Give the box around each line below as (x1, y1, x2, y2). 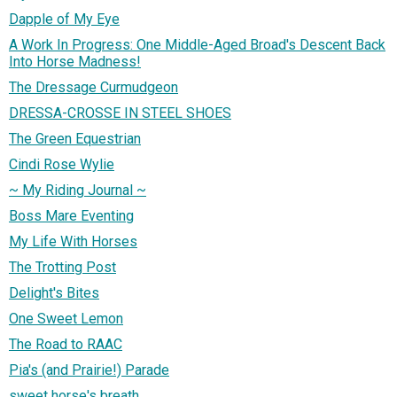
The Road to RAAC (9, 336, 122, 354)
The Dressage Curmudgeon (9, 79, 178, 97)
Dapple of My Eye (9, 11, 120, 28)
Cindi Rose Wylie (9, 156, 114, 174)
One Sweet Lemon (9, 310, 123, 328)
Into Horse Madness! (9, 53, 141, 71)
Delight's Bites (9, 284, 99, 302)
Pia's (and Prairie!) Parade (9, 362, 169, 379)
